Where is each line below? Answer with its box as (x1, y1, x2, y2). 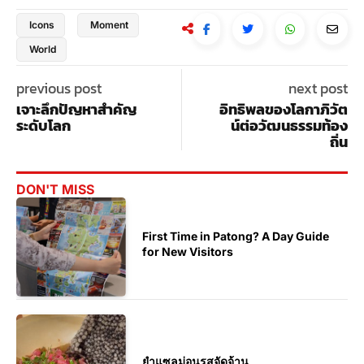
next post (288, 76, 348, 99)
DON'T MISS (16, 180, 94, 197)
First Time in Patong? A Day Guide (141, 229, 329, 244)
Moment (90, 18, 128, 31)
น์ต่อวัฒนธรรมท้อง (231, 114, 348, 136)
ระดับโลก (16, 114, 71, 136)
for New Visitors (141, 245, 233, 259)
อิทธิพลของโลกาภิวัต (219, 97, 348, 120)
